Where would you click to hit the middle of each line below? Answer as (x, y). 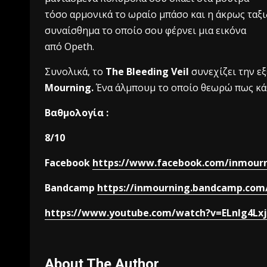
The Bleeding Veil (147, 72)
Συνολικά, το (75, 72)
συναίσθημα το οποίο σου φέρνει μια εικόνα (145, 30)
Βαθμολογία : (78, 113)
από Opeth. (69, 46)
